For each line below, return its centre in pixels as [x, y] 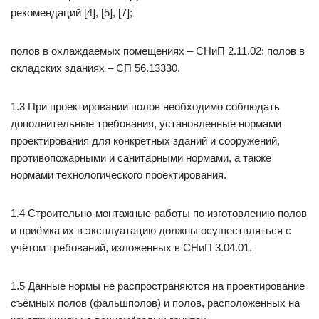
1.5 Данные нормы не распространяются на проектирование [158, 286]
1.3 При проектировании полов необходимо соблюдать [145, 106]
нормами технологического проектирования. [119, 175]
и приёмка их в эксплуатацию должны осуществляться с [151, 230]
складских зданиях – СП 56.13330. [95, 68]
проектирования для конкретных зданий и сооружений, [145, 141]
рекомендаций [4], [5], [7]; [72, 12]
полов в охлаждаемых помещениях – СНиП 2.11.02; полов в [158, 51]
